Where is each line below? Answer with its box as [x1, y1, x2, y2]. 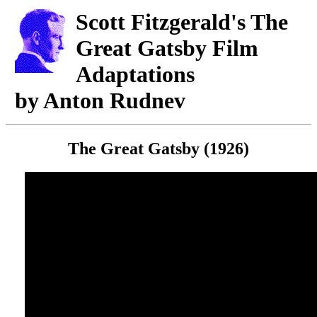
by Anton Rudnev [15, 88, 186, 114]
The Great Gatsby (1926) [68, 139, 249, 158]
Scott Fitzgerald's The [75, 9, 288, 35]
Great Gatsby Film [75, 35, 258, 62]
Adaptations [75, 62, 195, 88]
